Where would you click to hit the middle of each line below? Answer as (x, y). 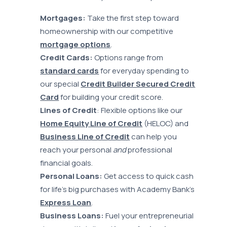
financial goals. (67, 163)
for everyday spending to (144, 71)
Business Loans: (72, 216)
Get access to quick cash (148, 176)
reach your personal (77, 150)
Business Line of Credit (85, 137)
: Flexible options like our (140, 110)
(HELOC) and (166, 124)
